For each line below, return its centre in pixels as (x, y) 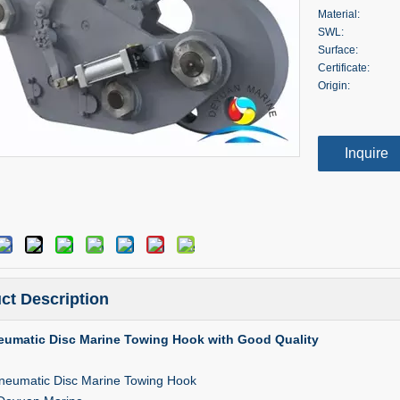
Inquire (367, 153)
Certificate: (344, 68)
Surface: (338, 50)
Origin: (334, 86)
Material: (339, 14)
